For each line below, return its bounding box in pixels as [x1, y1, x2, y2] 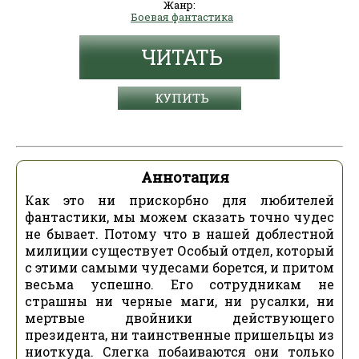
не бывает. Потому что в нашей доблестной [25, 225, 334, 242]
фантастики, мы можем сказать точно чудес [25, 208, 334, 225]
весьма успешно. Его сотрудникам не [25, 276, 334, 292]
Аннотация [141, 167, 229, 187]
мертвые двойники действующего [25, 309, 334, 326]
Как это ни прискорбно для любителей [25, 192, 334, 208]
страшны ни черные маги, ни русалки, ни [25, 292, 334, 309]
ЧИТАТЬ [141, 44, 223, 71]
